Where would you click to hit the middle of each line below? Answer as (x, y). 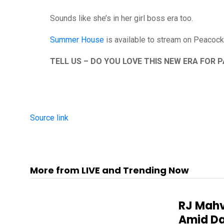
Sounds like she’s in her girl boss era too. (121, 18)
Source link (49, 118)
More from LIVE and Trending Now (109, 170)
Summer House (77, 40)
